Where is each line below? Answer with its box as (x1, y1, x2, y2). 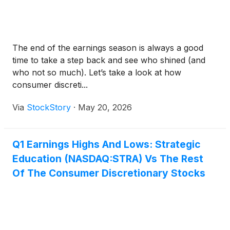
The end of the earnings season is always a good (12, 43, 203, 53)
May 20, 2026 (78, 102, 132, 113)
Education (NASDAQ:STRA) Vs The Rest (12, 152, 203, 165)
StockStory (27, 102, 71, 113)
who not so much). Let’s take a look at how (12, 67, 181, 78)
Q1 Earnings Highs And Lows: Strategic (12, 138, 201, 151)
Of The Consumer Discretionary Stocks (12, 167, 205, 180)
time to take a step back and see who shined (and (12, 55, 205, 66)
